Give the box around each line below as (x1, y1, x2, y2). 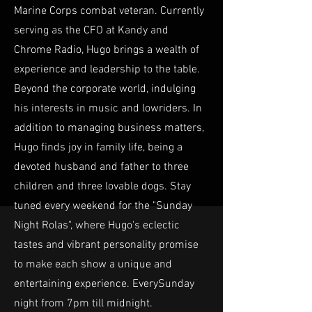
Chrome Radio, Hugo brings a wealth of (14, 42, 199, 57)
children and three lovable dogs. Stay (14, 179, 191, 194)
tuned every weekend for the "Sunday (14, 198, 192, 213)
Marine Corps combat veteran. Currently (14, 3, 204, 18)
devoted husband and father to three (14, 159, 189, 174)
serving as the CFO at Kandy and (14, 23, 169, 38)
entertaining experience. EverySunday (14, 276, 194, 291)
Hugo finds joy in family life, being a (14, 140, 182, 155)
